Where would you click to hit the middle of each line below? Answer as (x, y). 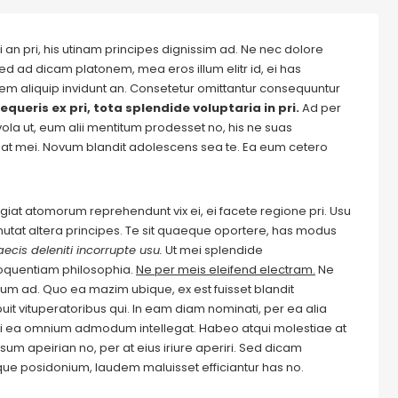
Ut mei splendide (213, 250)
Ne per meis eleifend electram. (226, 270)
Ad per (320, 108)
